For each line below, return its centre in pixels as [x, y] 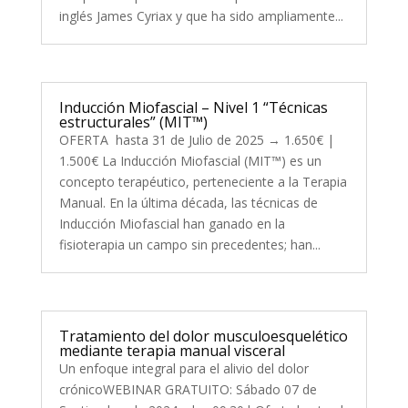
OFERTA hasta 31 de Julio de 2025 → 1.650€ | [196, 140]
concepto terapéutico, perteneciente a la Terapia [203, 182]
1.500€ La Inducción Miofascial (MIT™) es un [190, 161]
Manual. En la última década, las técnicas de [188, 203]
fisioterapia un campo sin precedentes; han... [189, 245]
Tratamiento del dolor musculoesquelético [203, 337]
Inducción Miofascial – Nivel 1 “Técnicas [193, 108]
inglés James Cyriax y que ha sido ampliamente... [201, 16]
